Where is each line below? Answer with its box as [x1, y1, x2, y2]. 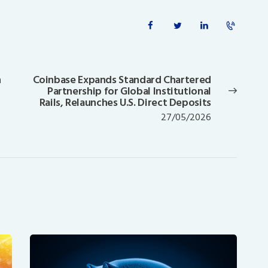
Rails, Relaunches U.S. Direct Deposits [39, 93, 211, 111]
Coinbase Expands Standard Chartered [32, 71, 211, 89]
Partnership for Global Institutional [47, 82, 211, 100]
